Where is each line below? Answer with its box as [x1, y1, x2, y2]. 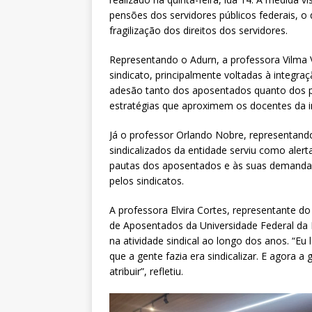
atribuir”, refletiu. [109, 264, 183, 278]
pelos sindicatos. [109, 173, 184, 187]
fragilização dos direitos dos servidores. [109, 23, 288, 37]
